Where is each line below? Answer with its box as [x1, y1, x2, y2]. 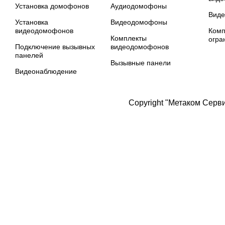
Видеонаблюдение [15, 67, 77, 75]
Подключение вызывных [15, 43, 95, 51]
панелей [15, 51, 43, 59]
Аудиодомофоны [110, 2, 167, 10]
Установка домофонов [15, 2, 89, 10]
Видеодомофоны [110, 18, 167, 26]
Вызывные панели [110, 59, 171, 67]
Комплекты [110, 34, 147, 42]
